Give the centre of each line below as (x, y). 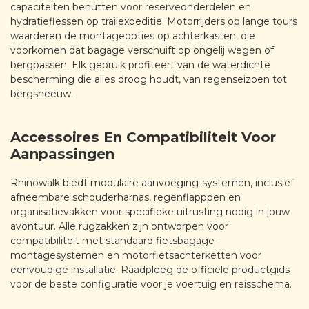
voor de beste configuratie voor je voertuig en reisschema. (151, 285)
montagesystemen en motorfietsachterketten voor (136, 256)
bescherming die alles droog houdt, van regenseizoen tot (149, 80)
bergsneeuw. (42, 94)
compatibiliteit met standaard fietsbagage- (114, 241)
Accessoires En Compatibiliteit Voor (143, 138)
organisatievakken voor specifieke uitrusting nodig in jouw (150, 212)
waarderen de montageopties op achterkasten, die (133, 36)
